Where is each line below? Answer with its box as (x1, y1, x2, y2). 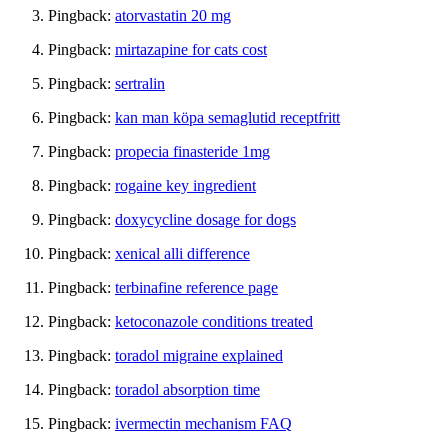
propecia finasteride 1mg (115, 142, 270, 160)
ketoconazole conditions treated (115, 312, 313, 330)
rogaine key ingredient (115, 176, 256, 194)
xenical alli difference (115, 244, 250, 262)
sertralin (115, 74, 165, 92)
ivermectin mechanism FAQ (115, 414, 292, 432)
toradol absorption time (115, 380, 260, 398)
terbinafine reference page (115, 278, 278, 296)
